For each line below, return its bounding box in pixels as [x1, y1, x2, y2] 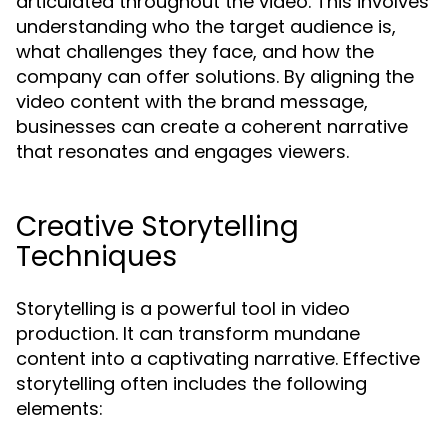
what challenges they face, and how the [16, 39, 374, 64]
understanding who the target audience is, [16, 14, 396, 39]
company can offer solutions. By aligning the [16, 64, 414, 89]
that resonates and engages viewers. [16, 139, 349, 164]
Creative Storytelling [16, 207, 299, 246]
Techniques [16, 237, 177, 276]
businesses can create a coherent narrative [16, 114, 408, 139]
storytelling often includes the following [16, 371, 367, 396]
